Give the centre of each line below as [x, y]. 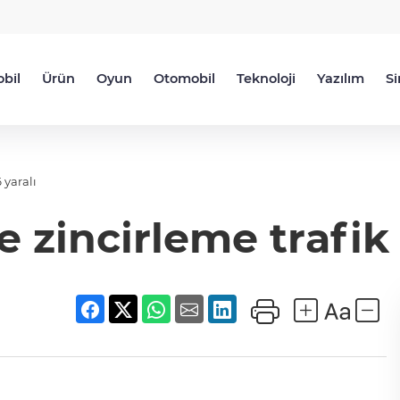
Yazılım [341, 79]
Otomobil [184, 79]
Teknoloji [266, 79]
